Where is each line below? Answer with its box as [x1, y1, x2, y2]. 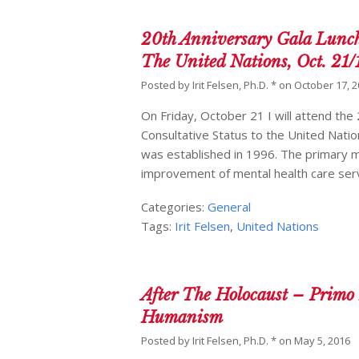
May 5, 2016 [294, 333, 351, 349]
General [208, 199, 252, 216]
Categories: [141, 199, 208, 216]
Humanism [141, 308, 224, 328]
